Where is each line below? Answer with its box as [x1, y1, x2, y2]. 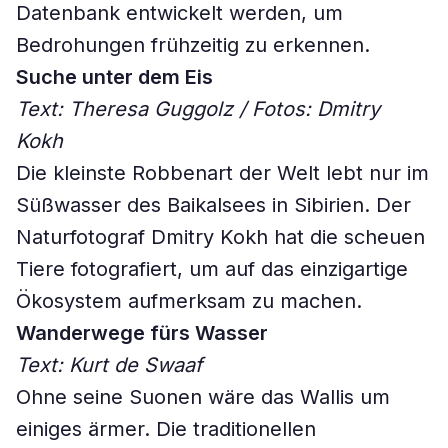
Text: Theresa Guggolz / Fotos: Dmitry [16, 97, 380, 121]
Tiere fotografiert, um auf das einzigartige [16, 257, 408, 281]
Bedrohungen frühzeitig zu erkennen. [16, 33, 370, 57]
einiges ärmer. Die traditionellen [16, 417, 316, 441]
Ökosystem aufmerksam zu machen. [16, 289, 362, 313]
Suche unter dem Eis [16, 65, 213, 89]
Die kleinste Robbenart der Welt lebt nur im [16, 161, 429, 185]
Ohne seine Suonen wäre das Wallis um [16, 385, 390, 409]
